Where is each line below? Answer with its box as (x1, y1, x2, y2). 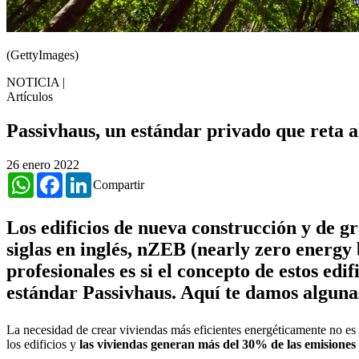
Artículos (6, 90, 53, 104)
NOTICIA (6, 75, 63, 90)
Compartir (93, 178, 144, 192)
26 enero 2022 (6, 158, 79, 172)
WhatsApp (34, 171, 88, 186)
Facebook (63, 171, 112, 186)
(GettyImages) (6, 48, 79, 63)
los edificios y (6, 337, 76, 352)
